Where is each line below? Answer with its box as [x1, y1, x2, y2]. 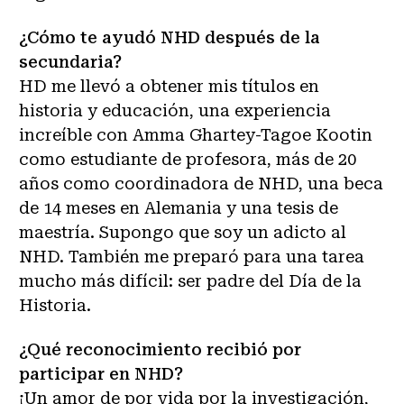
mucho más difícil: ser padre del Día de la [19, 271, 362, 290]
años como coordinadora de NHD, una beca [19, 173, 383, 193]
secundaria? [19, 51, 122, 71]
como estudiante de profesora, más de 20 [19, 149, 356, 169]
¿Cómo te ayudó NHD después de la [19, 27, 320, 47]
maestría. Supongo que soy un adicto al [19, 222, 346, 242]
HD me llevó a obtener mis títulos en [19, 76, 319, 96]
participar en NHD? [19, 364, 183, 383]
